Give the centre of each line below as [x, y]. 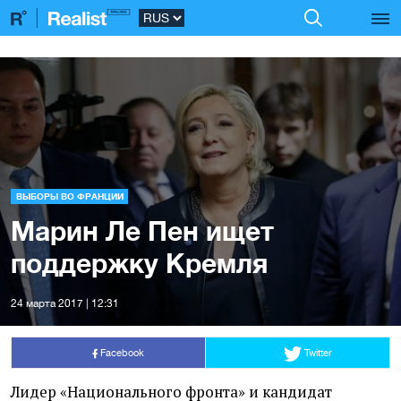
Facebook [121, 352]
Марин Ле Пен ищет [142, 230]
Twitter [316, 352]
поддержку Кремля [139, 262]
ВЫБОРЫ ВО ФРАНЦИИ [69, 196]
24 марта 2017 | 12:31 [65, 303]
